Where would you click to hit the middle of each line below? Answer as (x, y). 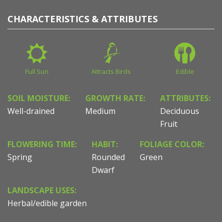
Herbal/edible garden (47, 203)
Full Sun (37, 72)
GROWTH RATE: (115, 98)
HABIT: (105, 144)
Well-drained (31, 111)
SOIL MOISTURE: (39, 98)
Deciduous (180, 111)
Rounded (108, 157)
